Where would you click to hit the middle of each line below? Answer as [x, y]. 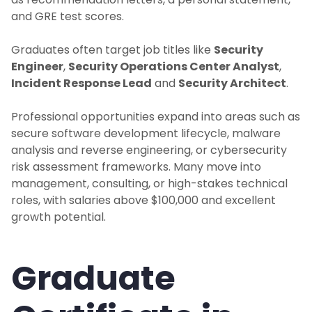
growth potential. [58, 217]
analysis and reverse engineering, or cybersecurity [149, 150]
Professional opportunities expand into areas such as [156, 117]
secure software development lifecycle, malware [146, 134]
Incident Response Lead [81, 84]
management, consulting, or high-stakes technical [149, 184]
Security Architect [232, 84]
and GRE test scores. [68, 17]
